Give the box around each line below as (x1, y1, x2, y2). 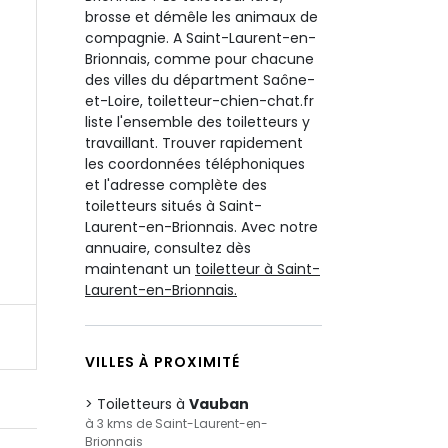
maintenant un (85, 259, 195, 279)
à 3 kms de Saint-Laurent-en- (85, 415, 268, 432)
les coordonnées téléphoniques (85, 154, 305, 174)
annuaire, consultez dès (85, 238, 251, 258)
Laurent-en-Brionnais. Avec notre (85, 217, 318, 237)
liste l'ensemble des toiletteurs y (85, 112, 310, 132)
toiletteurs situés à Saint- (85, 196, 262, 216)
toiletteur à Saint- (195, 259, 320, 279)
